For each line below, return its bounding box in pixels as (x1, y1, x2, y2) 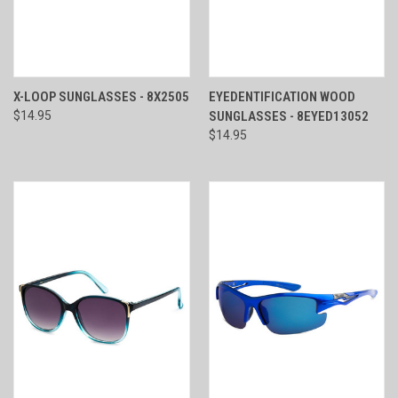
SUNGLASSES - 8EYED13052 (208, 107, 369, 124)
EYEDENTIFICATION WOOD (208, 88, 355, 105)
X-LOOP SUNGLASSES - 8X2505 (13, 88, 189, 105)
